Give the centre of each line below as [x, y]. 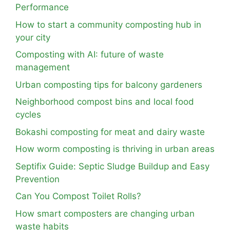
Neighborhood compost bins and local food [105, 102]
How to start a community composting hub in [108, 24]
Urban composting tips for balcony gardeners [109, 84]
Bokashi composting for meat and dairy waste [110, 132]
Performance [42, 7]
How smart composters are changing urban [105, 213]
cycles [28, 114]
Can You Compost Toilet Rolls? [78, 196]
